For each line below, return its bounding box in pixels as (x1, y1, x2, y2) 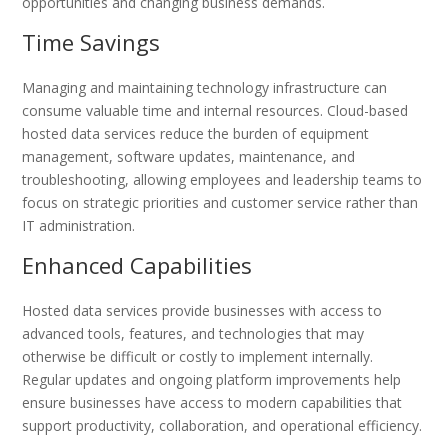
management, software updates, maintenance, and (22, 146, 356, 166)
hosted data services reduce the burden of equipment (22, 123, 370, 143)
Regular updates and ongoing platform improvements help (22, 369, 402, 389)
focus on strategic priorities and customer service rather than (22, 192, 419, 212)
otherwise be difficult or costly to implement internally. (22, 346, 374, 366)
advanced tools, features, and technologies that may (22, 323, 365, 343)
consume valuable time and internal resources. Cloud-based (22, 100, 409, 120)
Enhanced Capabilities (22, 249, 253, 280)
